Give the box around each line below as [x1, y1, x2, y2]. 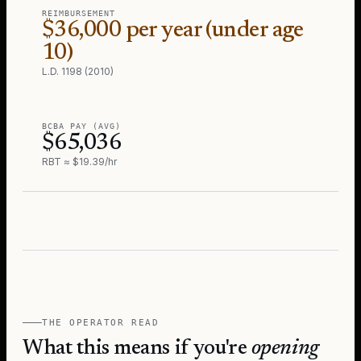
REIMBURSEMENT [42, 9, 115, 18]
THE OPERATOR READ [42, 317, 160, 328]
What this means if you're [23, 338, 251, 359]
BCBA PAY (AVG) [42, 122, 121, 131]
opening [251, 338, 318, 359]
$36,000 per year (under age [42, 19, 304, 42]
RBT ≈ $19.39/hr [42, 156, 117, 168]
